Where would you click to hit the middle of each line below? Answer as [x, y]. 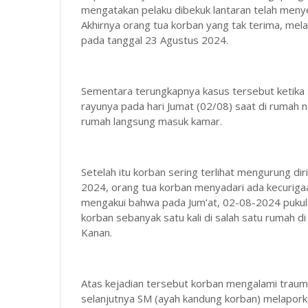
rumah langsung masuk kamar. [152, 121]
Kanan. [97, 232]
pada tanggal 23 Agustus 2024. [155, 40]
